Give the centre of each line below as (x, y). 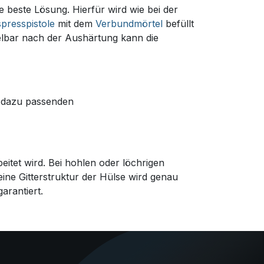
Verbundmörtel (129, 23)
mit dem (75, 23)
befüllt (178, 23)
